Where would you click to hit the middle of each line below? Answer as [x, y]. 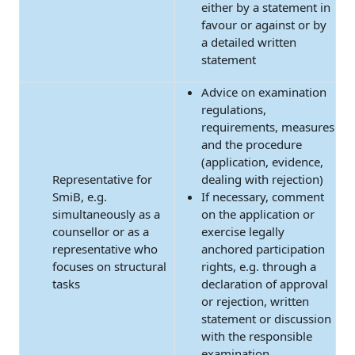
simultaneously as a [106, 214]
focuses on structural [109, 266]
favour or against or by [264, 25]
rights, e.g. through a [259, 266]
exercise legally [243, 231]
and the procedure [252, 144]
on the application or [258, 214]
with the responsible [257, 336]
